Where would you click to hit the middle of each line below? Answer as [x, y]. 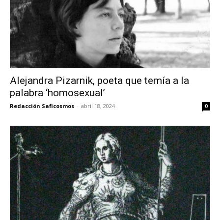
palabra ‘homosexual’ [57, 93]
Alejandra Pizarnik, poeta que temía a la [99, 81]
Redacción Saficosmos [42, 106]
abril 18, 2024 [98, 106]
